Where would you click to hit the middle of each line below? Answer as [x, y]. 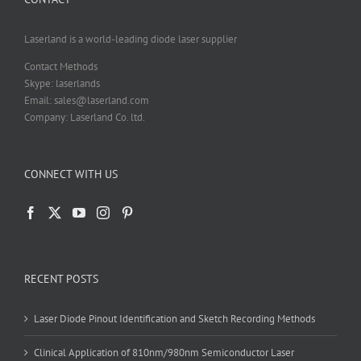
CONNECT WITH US [71, 174]
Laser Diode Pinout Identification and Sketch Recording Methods [174, 319]
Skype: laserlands [62, 84]
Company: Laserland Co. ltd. [85, 118]
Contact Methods [61, 67]
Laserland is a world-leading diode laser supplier [131, 39]
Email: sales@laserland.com [87, 101]
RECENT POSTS [61, 279]
